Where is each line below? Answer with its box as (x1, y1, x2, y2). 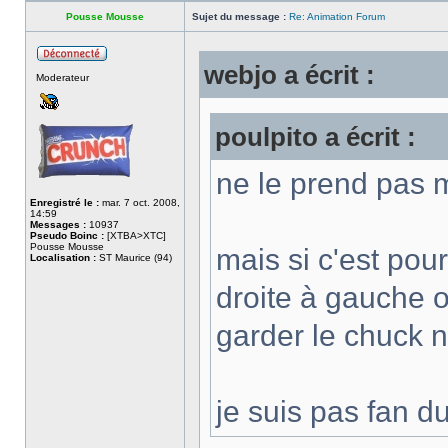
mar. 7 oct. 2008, (99, 197, 180, 208)
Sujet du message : (192, 11, 286, 22)
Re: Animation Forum (289, 11, 385, 22)
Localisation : (30, 252, 96, 263)
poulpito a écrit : (215, 123, 416, 151)
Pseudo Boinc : (30, 230, 104, 241)
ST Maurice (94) (96, 252, 172, 263)
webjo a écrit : (204, 61, 375, 89)
